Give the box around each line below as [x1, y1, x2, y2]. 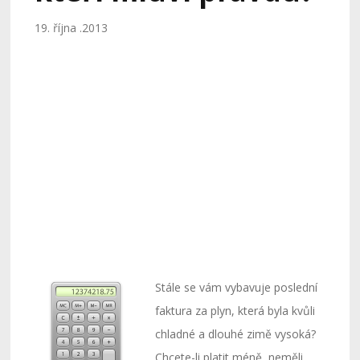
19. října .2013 [35, 20, 108, 35]
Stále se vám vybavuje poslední [155, 280, 318, 295]
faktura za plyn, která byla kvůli [155, 303, 316, 318]
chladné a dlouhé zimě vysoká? [155, 326, 317, 342]
